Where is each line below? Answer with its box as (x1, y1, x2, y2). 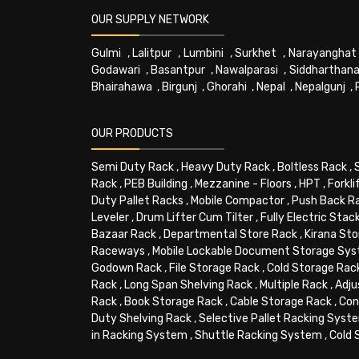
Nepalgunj (295, 80, 345, 95)
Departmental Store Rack (163, 228, 297, 242)
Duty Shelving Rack (91, 312, 192, 326)
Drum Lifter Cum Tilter (136, 211, 253, 225)
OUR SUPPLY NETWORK (91, 13, 209, 27)
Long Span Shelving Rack (124, 278, 252, 292)
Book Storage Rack (124, 295, 223, 309)
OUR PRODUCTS (91, 127, 173, 141)
